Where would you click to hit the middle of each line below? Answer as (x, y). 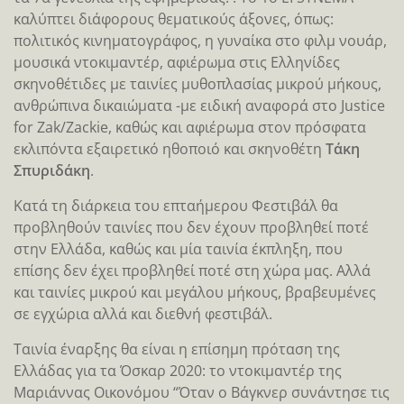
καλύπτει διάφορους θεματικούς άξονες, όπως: (174, 18)
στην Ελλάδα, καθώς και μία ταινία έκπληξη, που (178, 248)
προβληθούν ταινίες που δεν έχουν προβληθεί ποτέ (191, 227)
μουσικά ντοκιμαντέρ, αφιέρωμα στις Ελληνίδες (177, 62)
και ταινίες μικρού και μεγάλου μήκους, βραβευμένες (195, 292)
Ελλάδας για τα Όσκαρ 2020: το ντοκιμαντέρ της (178, 370)
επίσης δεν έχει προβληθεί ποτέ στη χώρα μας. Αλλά (192, 270)
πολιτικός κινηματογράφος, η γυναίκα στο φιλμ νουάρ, (200, 40)
